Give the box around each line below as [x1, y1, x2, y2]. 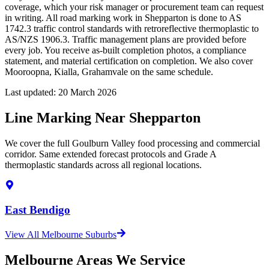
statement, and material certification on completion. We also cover [5, 56, 253, 67]
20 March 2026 [58, 87, 116, 98]
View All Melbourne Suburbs [5, 229, 116, 240]
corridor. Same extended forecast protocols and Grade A [5, 149, 216, 160]
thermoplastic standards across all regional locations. [5, 160, 202, 171]
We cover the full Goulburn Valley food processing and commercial [5, 138, 260, 149]
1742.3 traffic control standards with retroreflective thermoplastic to [5, 23, 259, 34]
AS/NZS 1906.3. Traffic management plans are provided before [5, 34, 246, 45]
